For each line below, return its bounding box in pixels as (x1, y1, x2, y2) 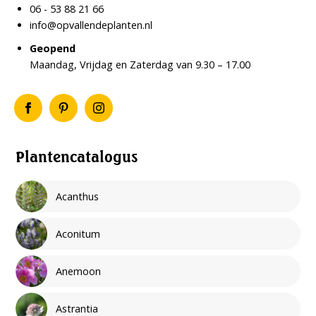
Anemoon (56, 264, 102, 278)
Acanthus (56, 189, 99, 203)
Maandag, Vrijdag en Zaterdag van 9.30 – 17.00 (30, 57, 251, 71)
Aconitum (56, 226, 101, 241)
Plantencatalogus (16, 147, 138, 166)
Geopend (30, 41, 76, 55)
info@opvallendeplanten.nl (30, 18, 153, 32)
